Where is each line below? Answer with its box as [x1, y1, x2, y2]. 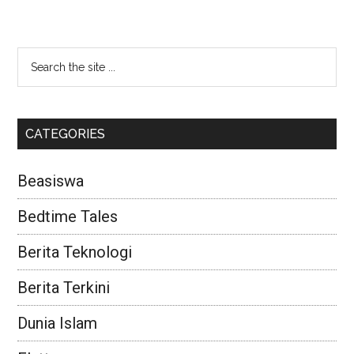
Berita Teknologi [17, 243, 133, 262]
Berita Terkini [17, 278, 111, 297]
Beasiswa [17, 171, 85, 190]
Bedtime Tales [17, 207, 119, 226]
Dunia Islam [17, 314, 98, 333]
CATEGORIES [25, 126, 106, 141]
